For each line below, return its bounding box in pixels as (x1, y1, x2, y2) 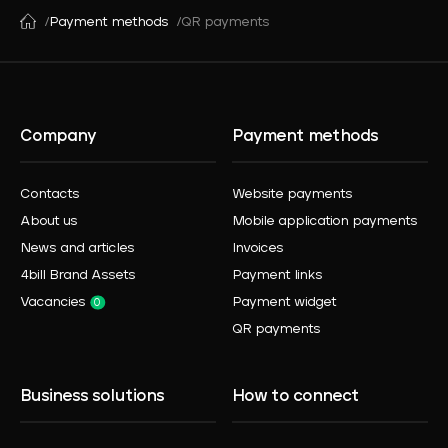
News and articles (20, 242, 134, 256)
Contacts (20, 188, 79, 202)
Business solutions (20, 389, 164, 406)
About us (20, 215, 77, 229)
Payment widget (232, 296, 337, 310)
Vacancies (20, 296, 85, 310)
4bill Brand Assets (20, 269, 135, 283)
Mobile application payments (232, 215, 418, 229)
